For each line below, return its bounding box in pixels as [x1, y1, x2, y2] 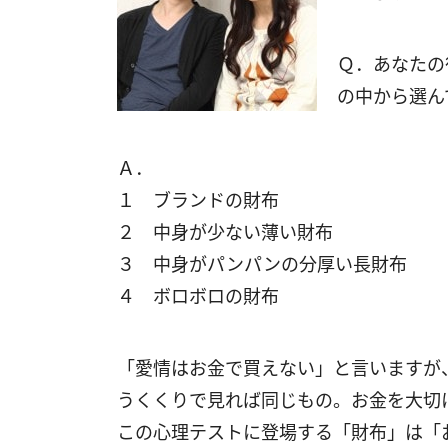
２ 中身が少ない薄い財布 [117, 220, 333, 244]
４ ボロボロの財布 [117, 284, 279, 308]
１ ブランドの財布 [117, 188, 279, 212]
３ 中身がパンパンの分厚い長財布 [117, 252, 407, 276]
